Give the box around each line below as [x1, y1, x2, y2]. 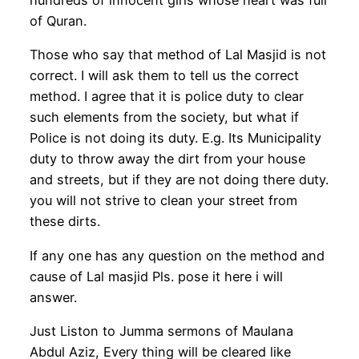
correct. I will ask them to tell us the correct [29, 67, 299, 84]
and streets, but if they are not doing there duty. [29, 171, 329, 188]
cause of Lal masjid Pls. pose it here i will [29, 268, 283, 284]
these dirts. [29, 213, 100, 230]
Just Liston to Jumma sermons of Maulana [29, 322, 293, 339]
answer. [29, 288, 77, 305]
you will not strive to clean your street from [29, 192, 297, 209]
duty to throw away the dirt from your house [29, 151, 305, 167]
